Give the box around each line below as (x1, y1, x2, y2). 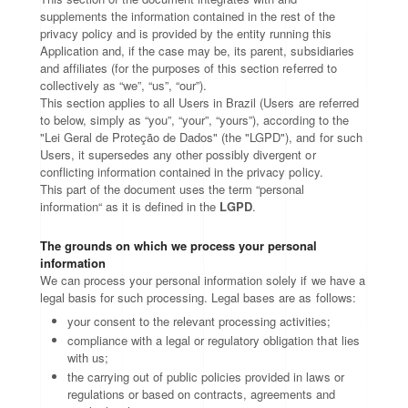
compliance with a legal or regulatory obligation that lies (67, 331, 360, 349)
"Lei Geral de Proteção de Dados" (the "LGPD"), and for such (40, 128, 362, 146)
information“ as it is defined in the (40, 198, 220, 215)
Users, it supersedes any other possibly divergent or (40, 146, 316, 163)
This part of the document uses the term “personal (40, 180, 305, 198)
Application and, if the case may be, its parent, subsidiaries (40, 42, 354, 59)
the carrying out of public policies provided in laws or (67, 368, 344, 385)
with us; (67, 349, 109, 366)
